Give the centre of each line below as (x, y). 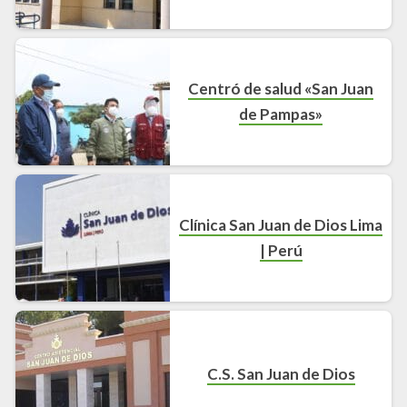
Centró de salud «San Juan (281, 89)
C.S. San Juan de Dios (281, 374)
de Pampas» (281, 114)
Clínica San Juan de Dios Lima (281, 225)
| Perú (281, 251)
